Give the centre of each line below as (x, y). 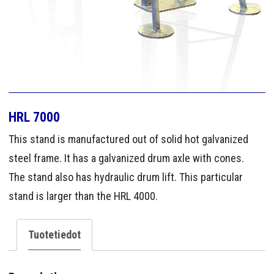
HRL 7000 (34, 117)
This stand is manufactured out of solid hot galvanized (128, 139)
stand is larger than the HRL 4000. (83, 196)
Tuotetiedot (54, 234)
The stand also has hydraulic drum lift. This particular (126, 177)
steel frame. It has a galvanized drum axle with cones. (126, 158)
